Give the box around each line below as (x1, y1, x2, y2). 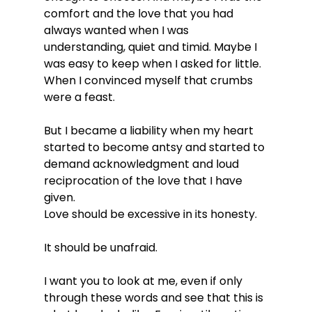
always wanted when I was (43, 22, 192, 38)
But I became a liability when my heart (43, 122, 256, 139)
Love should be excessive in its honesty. (43, 205, 257, 222)
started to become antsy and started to (43, 139, 267, 155)
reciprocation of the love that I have (43, 172, 245, 189)
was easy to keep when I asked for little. (43, 55, 264, 72)
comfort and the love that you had (43, 5, 236, 22)
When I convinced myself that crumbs (43, 72, 256, 88)
